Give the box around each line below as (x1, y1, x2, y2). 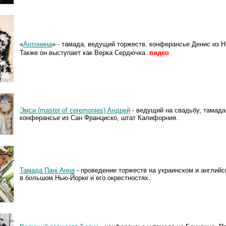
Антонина (23, 40, 52, 48)
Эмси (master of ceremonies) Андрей (20, 106, 130, 114)
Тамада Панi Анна (20, 166, 75, 174)
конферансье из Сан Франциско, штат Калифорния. (20, 114, 178, 122)
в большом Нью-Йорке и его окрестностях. (20, 174, 150, 182)
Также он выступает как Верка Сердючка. (20, 48, 147, 56)
